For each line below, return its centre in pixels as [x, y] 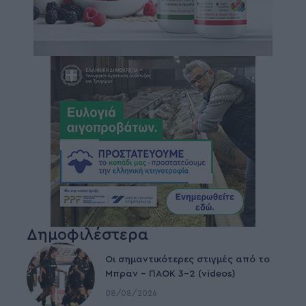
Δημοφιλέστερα [87, 234]
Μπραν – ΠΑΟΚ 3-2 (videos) [170, 274]
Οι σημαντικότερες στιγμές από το [187, 260]
